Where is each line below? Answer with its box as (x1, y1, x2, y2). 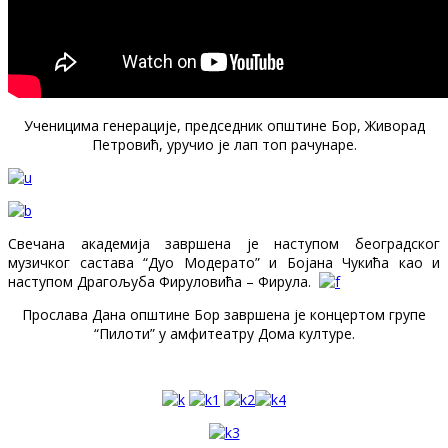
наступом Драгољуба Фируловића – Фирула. (8, 271, 319, 291)
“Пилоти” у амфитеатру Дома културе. (93, 323, 355, 343)
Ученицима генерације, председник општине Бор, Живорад (23, 115, 425, 135)
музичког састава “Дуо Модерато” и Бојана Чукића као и (8, 252, 440, 272)
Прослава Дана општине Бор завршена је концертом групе (22, 304, 426, 324)
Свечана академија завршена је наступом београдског (8, 233, 440, 253)
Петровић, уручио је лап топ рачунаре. (91, 134, 357, 154)
